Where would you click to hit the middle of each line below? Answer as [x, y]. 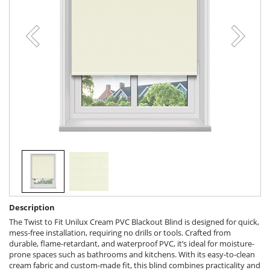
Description [32, 208]
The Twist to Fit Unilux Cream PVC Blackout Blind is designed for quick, [134, 222]
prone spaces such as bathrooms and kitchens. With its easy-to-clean [132, 255]
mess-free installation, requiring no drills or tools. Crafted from [120, 233]
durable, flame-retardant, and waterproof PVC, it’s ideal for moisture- [132, 244]
